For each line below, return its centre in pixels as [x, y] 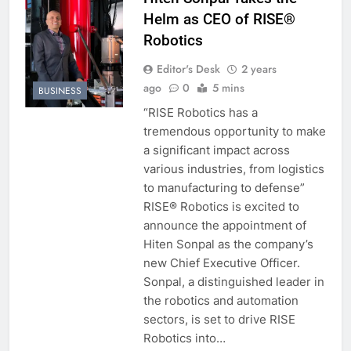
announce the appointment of [224, 225]
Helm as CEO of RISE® [219, 19]
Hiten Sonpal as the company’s [228, 244]
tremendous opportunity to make [234, 131]
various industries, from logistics [233, 168]
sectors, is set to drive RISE [219, 319]
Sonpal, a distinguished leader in [233, 281]
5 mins [228, 87]
